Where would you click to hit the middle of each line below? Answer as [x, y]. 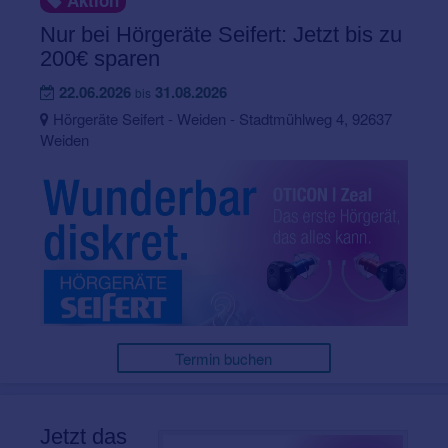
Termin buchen [224, 358]
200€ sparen [100, 59]
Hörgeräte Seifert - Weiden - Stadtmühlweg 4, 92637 [220, 119]
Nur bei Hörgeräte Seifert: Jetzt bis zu [221, 35]
